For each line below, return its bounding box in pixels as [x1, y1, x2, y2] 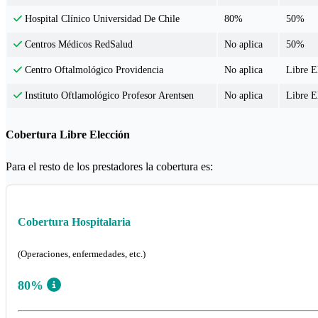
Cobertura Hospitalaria [18, 215, 131, 228]
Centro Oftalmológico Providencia [22, 65, 164, 76]
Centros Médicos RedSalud [22, 39, 133, 50]
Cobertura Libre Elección [6, 128, 130, 141]
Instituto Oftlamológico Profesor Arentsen [22, 90, 194, 102]
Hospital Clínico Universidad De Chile [22, 13, 180, 25]
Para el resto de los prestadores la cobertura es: [6, 160, 213, 172]
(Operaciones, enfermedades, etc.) [18, 248, 146, 260]
